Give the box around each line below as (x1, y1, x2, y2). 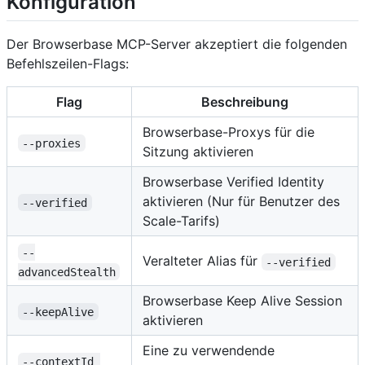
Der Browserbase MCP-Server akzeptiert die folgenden (7, 36, 347, 53)
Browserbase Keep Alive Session (143, 292, 342, 310)
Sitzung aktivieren (143, 143, 253, 161)
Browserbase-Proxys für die (143, 124, 314, 141)
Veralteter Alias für (143, 253, 262, 270)
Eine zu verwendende (143, 342, 275, 359)
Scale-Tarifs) (143, 213, 220, 230)
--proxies (22, 136, 81, 150)
